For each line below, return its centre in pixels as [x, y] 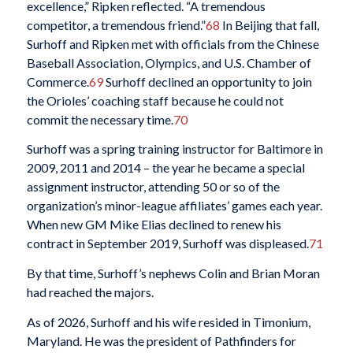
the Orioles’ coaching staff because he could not [155, 100]
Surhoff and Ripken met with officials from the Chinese [173, 43]
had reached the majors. [90, 292]
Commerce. [58, 81]
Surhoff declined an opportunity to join [207, 81]
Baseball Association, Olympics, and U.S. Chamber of [169, 62]
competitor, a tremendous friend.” [116, 24]
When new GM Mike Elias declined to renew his [154, 225]
